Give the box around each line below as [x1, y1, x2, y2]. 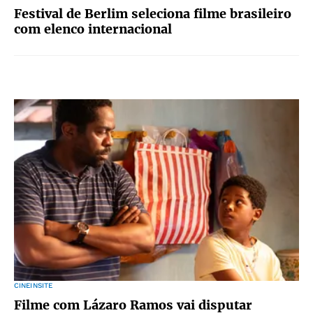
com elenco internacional [14, 21, 172, 37]
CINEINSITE [14, 282, 53, 289]
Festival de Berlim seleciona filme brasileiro [14, 6, 291, 22]
